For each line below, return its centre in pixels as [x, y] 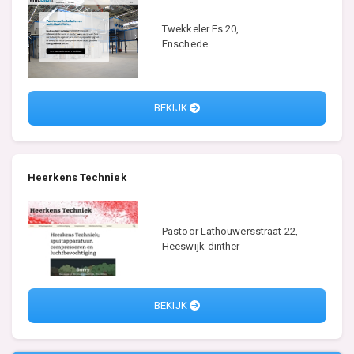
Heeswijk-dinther [201, 246]
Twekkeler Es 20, [201, 29]
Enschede [185, 44]
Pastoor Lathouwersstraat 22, [230, 231]
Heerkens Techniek [77, 178]
